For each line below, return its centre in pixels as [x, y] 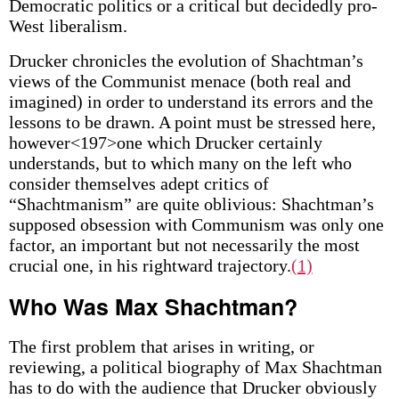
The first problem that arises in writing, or [161, 346]
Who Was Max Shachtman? [153, 306]
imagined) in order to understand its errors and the [191, 102]
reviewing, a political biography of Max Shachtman [195, 367]
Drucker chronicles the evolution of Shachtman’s [186, 61]
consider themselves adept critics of [138, 183]
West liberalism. [68, 26]
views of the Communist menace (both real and [179, 81]
